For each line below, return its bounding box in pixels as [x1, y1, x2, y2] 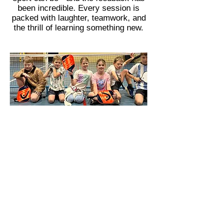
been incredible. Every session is [18, 3, 139, 13]
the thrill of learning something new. [14, 23, 143, 32]
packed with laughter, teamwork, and [11, 13, 146, 23]
